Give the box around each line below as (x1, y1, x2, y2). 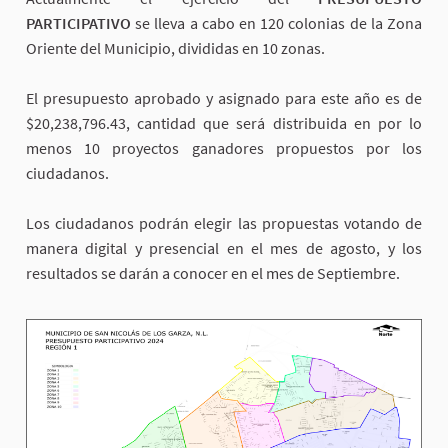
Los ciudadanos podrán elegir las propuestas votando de (26, 212, 422, 233)
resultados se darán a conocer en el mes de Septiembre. (26, 262, 400, 283)
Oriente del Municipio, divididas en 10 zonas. (26, 37, 325, 58)
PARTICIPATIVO (26, 12, 131, 33)
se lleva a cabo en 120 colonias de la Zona (131, 12, 422, 33)
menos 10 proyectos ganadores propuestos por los (26, 137, 422, 158)
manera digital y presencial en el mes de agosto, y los (26, 237, 422, 258)
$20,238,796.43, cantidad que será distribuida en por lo (26, 112, 422, 133)
